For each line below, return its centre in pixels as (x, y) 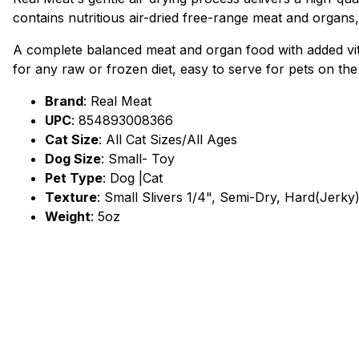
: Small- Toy (138, 159)
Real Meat (121, 101)
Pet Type (74, 178)
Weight (68, 217)
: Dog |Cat (133, 178)
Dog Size (73, 159)
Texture (71, 198)
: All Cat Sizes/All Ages (168, 140)
